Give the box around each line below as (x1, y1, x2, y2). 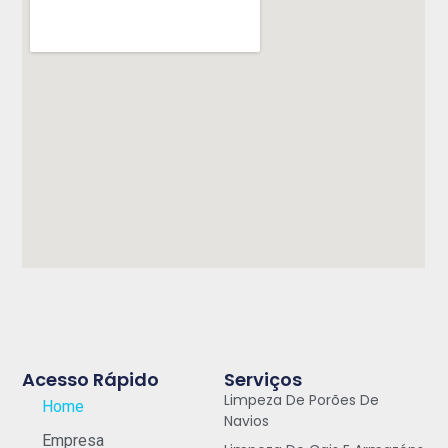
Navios (224, 410, 269, 431)
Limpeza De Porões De (224, 389, 379, 410)
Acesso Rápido (22, 366, 160, 392)
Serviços (224, 366, 302, 392)
